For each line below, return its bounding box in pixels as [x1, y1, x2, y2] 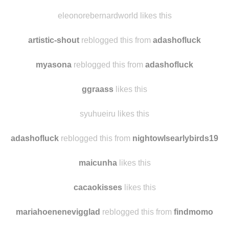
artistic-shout [28, 36, 79, 44]
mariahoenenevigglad [16, 208, 100, 216]
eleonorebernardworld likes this [57, 11, 172, 20]
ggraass [82, 85, 113, 94]
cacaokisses [73, 183, 122, 192]
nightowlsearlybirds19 [132, 134, 218, 143]
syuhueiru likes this [80, 109, 149, 118]
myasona [36, 60, 72, 69]
